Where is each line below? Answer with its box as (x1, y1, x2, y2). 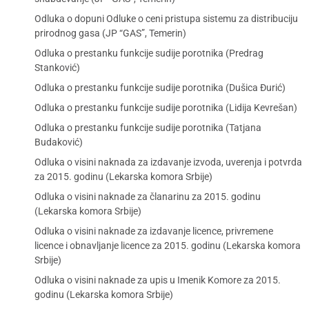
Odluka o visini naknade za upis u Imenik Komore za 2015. (34, 275, 281, 286)
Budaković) (34, 137, 83, 148)
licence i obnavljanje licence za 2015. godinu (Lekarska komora (34, 240, 301, 251)
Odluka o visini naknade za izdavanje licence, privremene (34, 226, 273, 237)
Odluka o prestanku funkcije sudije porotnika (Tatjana (34, 122, 261, 133)
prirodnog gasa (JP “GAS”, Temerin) (34, 28, 186, 39)
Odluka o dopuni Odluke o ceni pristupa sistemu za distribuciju (34, 13, 298, 24)
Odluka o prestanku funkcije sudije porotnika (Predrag (34, 48, 263, 59)
